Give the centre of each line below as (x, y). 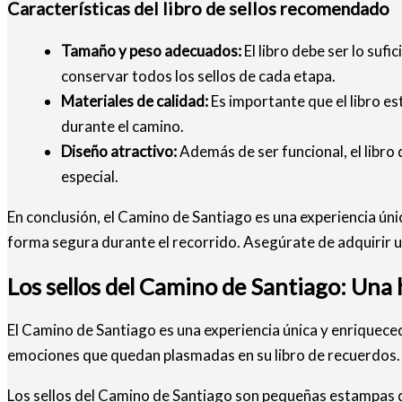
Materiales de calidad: (135, 100)
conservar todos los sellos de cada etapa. (198, 75)
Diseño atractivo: (119, 151)
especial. (90, 176)
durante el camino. (122, 126)
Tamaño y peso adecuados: (151, 50)
